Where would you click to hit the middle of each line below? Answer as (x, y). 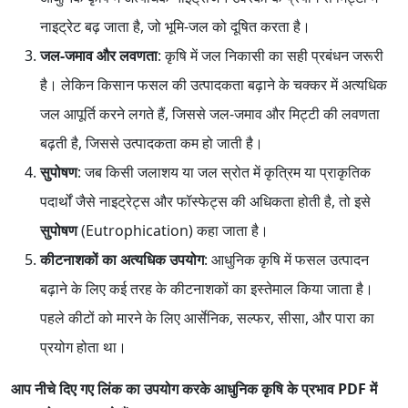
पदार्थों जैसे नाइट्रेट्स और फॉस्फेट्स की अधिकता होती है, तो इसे (205, 202)
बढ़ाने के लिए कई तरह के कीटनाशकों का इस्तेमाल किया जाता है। (207, 289)
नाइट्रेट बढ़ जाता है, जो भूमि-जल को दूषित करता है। (175, 27)
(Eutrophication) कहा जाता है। (173, 231)
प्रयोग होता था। (83, 347)
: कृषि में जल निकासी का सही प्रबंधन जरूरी (270, 56)
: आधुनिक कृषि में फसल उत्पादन (286, 260)
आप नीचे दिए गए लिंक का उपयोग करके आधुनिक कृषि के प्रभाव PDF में (194, 389)
